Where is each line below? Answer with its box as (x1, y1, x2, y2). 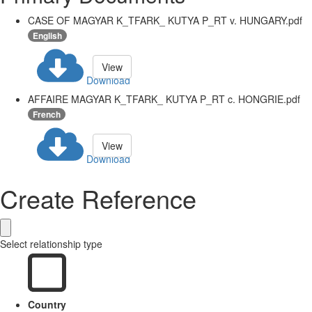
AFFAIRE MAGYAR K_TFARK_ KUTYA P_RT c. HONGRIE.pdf (28, 92, 300, 106)
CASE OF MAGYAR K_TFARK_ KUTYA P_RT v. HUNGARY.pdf (28, 13, 302, 28)
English (33, 29, 62, 42)
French (33, 108, 61, 121)
